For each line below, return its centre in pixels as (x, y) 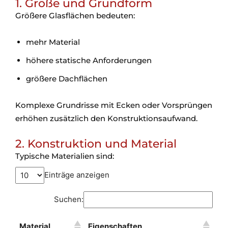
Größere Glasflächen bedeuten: (75, 16)
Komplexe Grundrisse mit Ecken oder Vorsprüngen (114, 105)
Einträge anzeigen (77, 175)
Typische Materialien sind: (65, 156)
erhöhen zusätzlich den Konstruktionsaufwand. (106, 119)
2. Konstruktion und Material (96, 144)
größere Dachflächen (67, 79)
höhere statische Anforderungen (89, 61)
